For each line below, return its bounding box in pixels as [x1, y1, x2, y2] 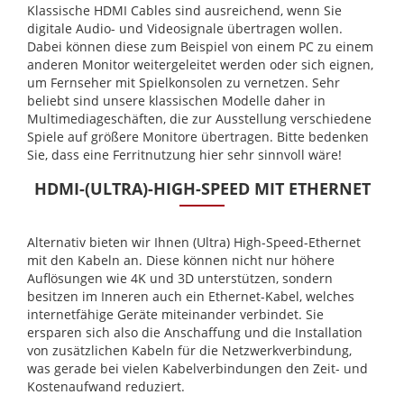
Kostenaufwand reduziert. [27, 378, 185, 396]
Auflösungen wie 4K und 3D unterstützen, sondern [27, 270, 333, 288]
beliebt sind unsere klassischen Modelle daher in [27, 92, 326, 110]
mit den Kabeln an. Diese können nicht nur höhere [27, 252, 335, 270]
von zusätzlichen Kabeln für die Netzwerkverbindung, [27, 342, 352, 360]
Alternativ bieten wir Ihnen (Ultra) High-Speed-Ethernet [27, 234, 361, 252]
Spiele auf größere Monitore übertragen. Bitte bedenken [27, 128, 369, 146]
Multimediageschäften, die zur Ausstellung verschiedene [27, 110, 372, 128]
